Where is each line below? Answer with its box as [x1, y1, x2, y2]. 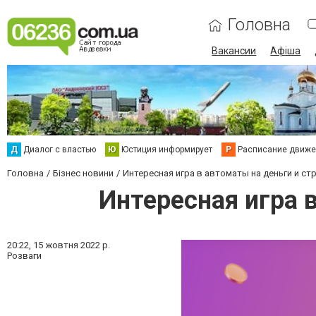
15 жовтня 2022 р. [33, 240, 110, 250]
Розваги [7, 250, 42, 261]
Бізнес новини [53, 168, 114, 178]
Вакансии [212, 45, 257, 56]
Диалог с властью [23, 145, 96, 154]
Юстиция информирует [121, 145, 212, 154]
